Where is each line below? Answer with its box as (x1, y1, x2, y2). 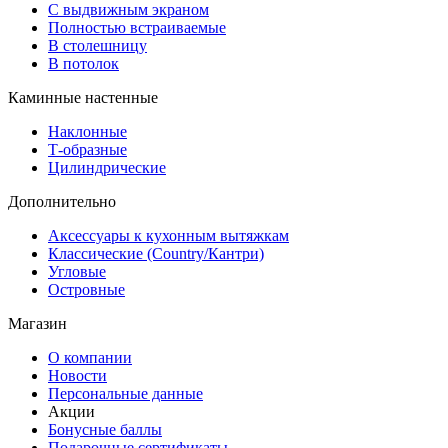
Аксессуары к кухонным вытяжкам (48, 226, 289, 244)
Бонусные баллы (48, 420, 162, 438)
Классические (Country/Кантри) (48, 244, 264, 262)
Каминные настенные (8, 88, 158, 106)
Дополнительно (8, 192, 116, 210)
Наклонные (48, 122, 127, 140)
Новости (48, 366, 107, 384)
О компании (48, 348, 132, 366)
